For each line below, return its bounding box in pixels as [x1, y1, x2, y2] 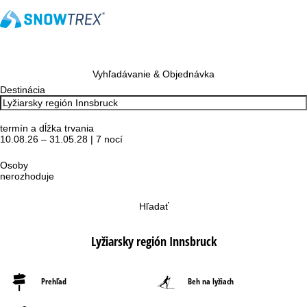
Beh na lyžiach [188, 275, 234, 287]
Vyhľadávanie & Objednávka [93, 69, 214, 79]
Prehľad [41, 275, 66, 287]
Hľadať [138, 201, 169, 212]
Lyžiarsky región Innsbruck [90, 233, 217, 249]
